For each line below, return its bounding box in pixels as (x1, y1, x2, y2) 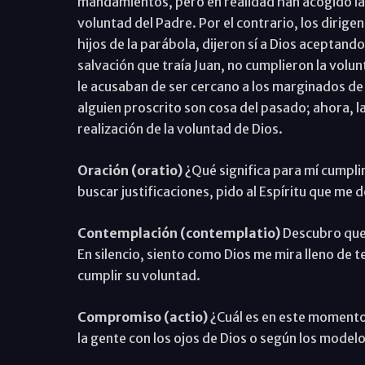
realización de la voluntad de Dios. (77, 120, 283, 137)
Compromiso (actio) (77, 308, 210, 325)
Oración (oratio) (77, 161, 185, 178)
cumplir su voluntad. (77, 266, 200, 284)
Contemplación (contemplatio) (77, 224, 283, 241)
